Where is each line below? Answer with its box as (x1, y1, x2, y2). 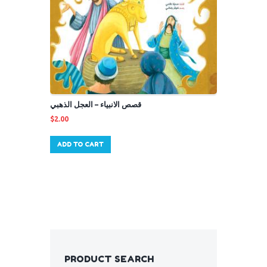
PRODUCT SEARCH (64, 253, 154, 265)
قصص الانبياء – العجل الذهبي (50, 100, 141, 108)
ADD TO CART (57, 140, 104, 148)
